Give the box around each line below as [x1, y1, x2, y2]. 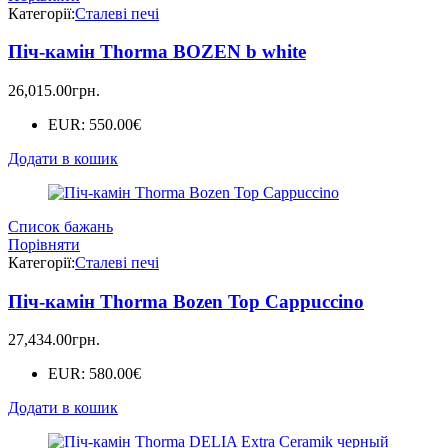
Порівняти [8, 235, 80, 253]
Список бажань [8, 217, 113, 235]
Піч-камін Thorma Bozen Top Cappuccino [8, 290, 364, 312]
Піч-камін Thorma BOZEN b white [8, 41, 306, 63]
